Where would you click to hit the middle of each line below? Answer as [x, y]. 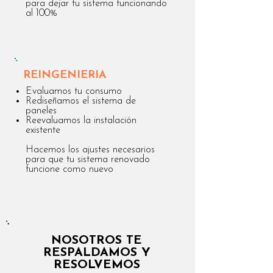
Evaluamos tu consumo [74, 91]
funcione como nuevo [69, 169]
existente [43, 130]
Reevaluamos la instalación [81, 121]
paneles [43, 111]
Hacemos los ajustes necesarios [90, 150]
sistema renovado [114, 160]
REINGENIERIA [65, 75]
